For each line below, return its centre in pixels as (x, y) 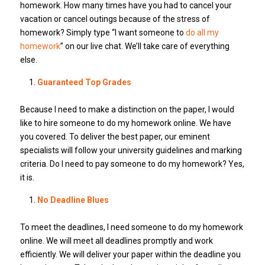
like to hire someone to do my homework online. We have (125, 123)
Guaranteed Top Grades (84, 83)
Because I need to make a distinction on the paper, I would (127, 110)
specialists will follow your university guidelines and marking (131, 151)
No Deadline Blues (73, 200)
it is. (27, 178)
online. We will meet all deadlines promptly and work (116, 241)
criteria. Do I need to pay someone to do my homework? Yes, (132, 164)
